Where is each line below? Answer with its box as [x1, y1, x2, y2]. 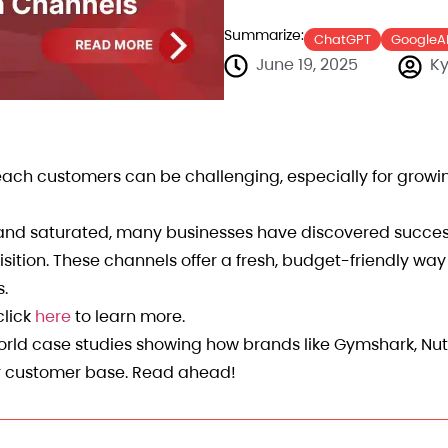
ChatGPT [314, 30, 371, 49]
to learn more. [71, 305, 185, 328]
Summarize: [224, 25, 304, 45]
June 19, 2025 [256, 53, 358, 76]
